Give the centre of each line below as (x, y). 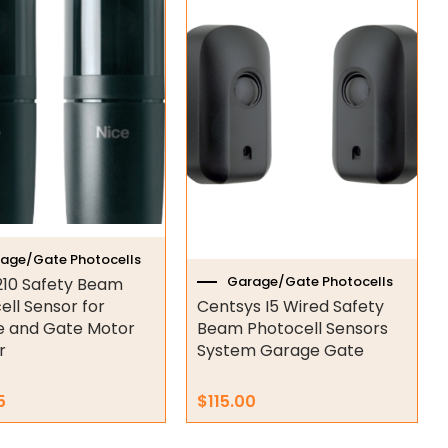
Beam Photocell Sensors (292, 329)
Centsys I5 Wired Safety (290, 307)
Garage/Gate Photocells (309, 281)
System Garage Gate (280, 351)
